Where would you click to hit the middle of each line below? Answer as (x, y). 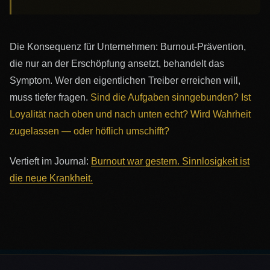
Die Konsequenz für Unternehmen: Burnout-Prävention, (128, 46)
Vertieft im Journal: (50, 162)
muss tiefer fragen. (50, 97)
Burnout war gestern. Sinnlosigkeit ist (170, 162)
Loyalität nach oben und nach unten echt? (99, 114)
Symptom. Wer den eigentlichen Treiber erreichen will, (125, 80)
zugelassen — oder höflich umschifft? (89, 131)
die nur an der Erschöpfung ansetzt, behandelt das (117, 63)
